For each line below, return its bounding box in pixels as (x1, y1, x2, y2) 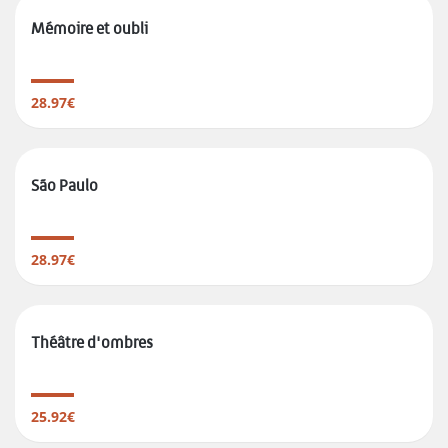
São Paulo (31, 176, 98, 196)
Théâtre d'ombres (31, 333, 153, 353)
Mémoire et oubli (31, 19, 148, 39)
